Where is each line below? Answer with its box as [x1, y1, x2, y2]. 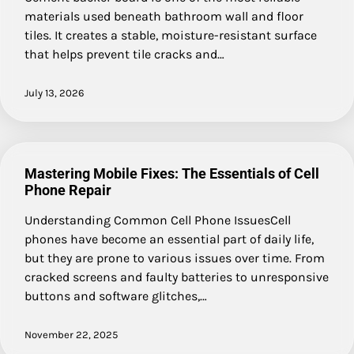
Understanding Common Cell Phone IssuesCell [24, 212, 291, 228]
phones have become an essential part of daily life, [24, 231, 314, 247]
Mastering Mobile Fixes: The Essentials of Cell [24, 164, 319, 182]
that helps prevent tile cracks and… [24, 46, 224, 62]
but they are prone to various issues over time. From [24, 250, 325, 265]
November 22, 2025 [24, 328, 118, 341]
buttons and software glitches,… [24, 288, 207, 303]
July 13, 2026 [24, 86, 85, 99]
